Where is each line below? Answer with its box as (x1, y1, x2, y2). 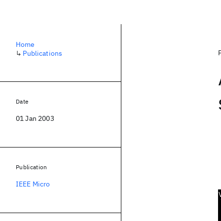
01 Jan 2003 (16, 114, 54, 123)
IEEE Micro (16, 180, 50, 188)
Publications (23, 49, 63, 58)
